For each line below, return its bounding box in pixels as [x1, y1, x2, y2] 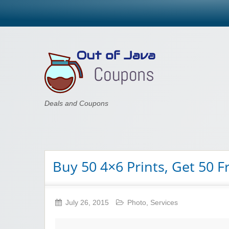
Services [150, 199, 178, 207]
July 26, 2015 [65, 199, 111, 207]
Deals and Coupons [44, 99, 108, 107]
